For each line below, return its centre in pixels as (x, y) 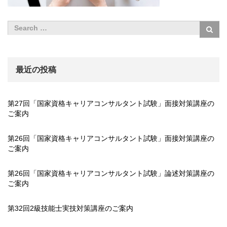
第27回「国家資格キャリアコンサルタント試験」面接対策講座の (111, 103)
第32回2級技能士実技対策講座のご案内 (70, 208)
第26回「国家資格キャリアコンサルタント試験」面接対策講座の (111, 138)
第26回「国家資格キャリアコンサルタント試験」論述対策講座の (111, 173)
